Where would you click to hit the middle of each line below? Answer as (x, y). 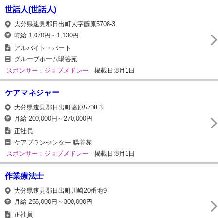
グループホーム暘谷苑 (46, 59)
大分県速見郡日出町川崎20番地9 (60, 191)
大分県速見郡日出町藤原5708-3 (58, 107)
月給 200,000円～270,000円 (53, 118)
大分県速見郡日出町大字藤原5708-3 (65, 24)
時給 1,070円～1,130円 (46, 35)
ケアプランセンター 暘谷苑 (53, 142)
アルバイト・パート (43, 48)
